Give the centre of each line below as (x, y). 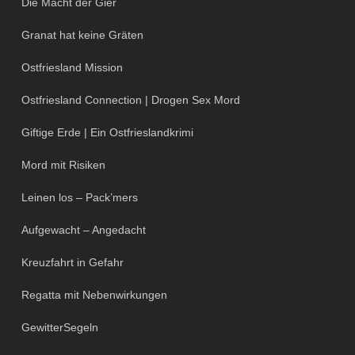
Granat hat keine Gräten (82, 35)
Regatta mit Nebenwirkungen (94, 295)
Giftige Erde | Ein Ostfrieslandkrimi (107, 132)
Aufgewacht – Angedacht (83, 230)
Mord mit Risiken (63, 165)
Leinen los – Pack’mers (79, 197)
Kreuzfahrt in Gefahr (72, 262)
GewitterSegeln (59, 327)
